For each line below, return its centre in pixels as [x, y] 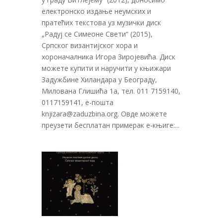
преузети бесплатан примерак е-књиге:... [111, 125]
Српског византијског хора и [90, 45]
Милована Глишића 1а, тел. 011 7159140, [111, 91]
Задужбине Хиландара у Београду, [99, 79]
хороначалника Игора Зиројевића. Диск [109, 56]
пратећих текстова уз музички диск [101, 22]
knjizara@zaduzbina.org [80, 113]
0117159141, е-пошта [78, 102]
